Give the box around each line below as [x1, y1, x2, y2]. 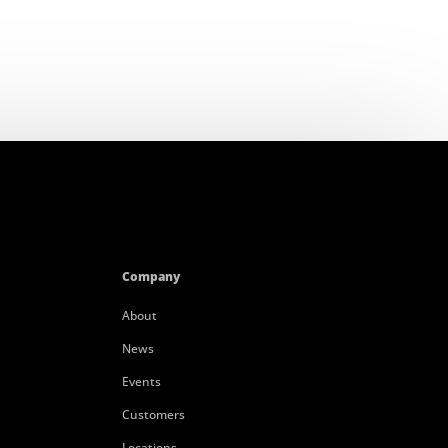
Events [121, 372, 161, 390]
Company [121, 267, 180, 285]
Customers [121, 405, 185, 423]
